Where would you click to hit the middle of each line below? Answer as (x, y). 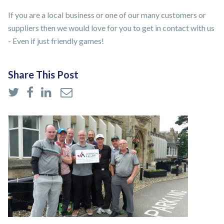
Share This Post (43, 75)
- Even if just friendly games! (56, 41)
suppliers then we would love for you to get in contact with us (111, 28)
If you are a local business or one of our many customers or (107, 15)
